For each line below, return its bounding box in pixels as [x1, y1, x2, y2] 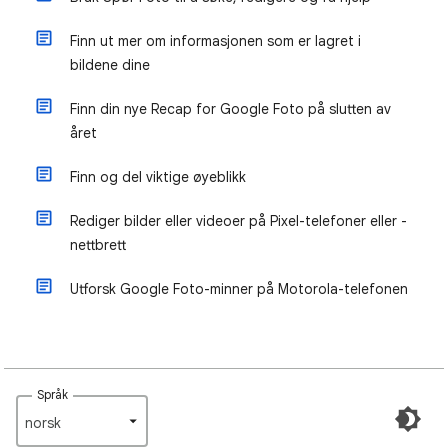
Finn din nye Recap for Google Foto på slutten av [70, 100, 391, 118]
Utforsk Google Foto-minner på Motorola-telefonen [70, 280, 408, 298]
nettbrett [70, 236, 126, 254]
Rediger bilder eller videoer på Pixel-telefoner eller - [70, 212, 407, 230]
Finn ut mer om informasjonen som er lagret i [70, 32, 361, 50]
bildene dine [70, 56, 150, 74]
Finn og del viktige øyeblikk [70, 168, 246, 186]
